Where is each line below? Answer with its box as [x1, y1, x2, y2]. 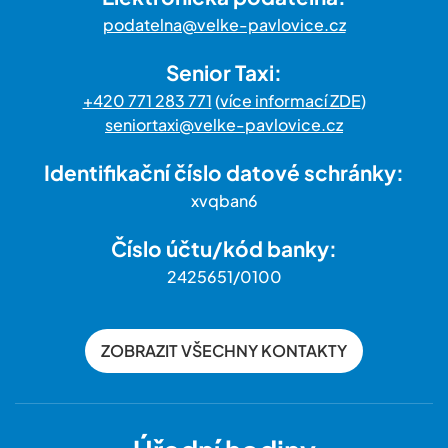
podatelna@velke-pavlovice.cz [102, 14, 346, 36]
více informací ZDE [219, 90, 361, 112]
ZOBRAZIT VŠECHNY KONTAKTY [101, 340, 347, 362]
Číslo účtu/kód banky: [111, 235, 337, 263]
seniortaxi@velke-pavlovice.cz [105, 114, 343, 136]
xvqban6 [190, 190, 258, 212]
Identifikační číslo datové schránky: [44, 159, 404, 187]
